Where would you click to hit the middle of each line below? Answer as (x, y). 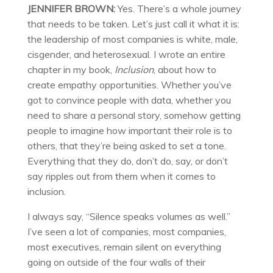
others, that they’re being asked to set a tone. (126, 145)
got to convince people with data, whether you (129, 100)
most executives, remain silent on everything (124, 246)
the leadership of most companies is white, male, (132, 39)
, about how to (185, 69)
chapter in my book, (71, 69)
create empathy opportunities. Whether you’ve (129, 84)
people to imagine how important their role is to (129, 130)
